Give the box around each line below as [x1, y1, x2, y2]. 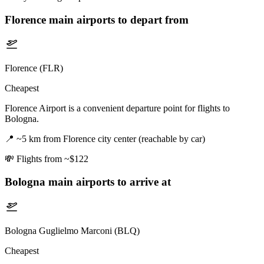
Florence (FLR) [5, 63, 63, 74]
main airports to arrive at [45, 175, 171, 188]
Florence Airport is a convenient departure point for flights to [5, 103, 230, 114]
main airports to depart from [46, 13, 189, 26]
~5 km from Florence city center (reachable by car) [16, 134, 205, 144]
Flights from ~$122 [16, 154, 88, 164]
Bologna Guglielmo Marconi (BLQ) [5, 225, 140, 236]
